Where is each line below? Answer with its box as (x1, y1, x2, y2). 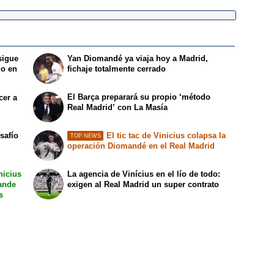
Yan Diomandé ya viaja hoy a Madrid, (67, 53, 209, 63)
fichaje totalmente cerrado (67, 64, 166, 73)
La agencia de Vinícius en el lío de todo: (67, 169, 221, 179)
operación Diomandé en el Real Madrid (67, 141, 215, 151)
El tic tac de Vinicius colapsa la (106, 131, 226, 141)
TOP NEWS (70, 132, 101, 139)
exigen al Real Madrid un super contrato (67, 180, 220, 190)
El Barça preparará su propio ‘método (67, 92, 211, 102)
